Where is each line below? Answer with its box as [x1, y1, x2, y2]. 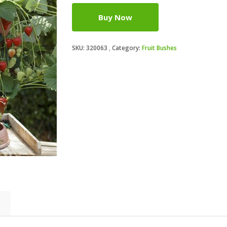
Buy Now [98, 12, 132, 22]
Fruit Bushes [141, 44, 177, 52]
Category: [111, 44, 142, 52]
